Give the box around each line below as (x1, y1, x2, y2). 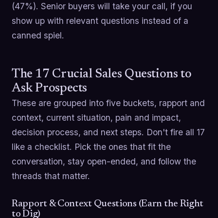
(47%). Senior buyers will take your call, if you (12, 1, 192, 12)
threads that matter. (12, 171, 90, 182)
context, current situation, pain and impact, (12, 112, 181, 123)
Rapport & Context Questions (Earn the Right (12, 199, 204, 209)
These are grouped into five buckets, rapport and (12, 98, 205, 109)
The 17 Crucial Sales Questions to (12, 68, 192, 81)
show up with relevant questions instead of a (12, 16, 188, 26)
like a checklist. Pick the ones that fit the (12, 142, 171, 152)
